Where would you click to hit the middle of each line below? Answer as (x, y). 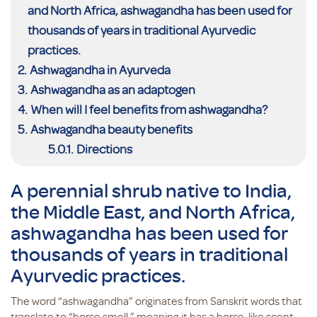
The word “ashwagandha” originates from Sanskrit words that (156, 301)
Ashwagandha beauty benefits (111, 129)
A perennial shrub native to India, (151, 190)
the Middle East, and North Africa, (153, 211)
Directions (104, 149)
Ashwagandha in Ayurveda (100, 69)
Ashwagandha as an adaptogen (113, 89)
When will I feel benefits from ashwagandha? (149, 109)
